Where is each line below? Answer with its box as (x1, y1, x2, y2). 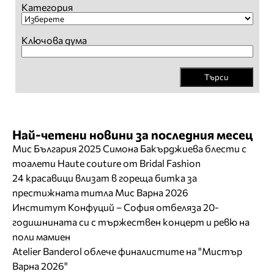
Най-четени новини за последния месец (12, 127, 253, 143)
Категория (21, 1, 73, 13)
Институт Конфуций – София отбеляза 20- (12, 201, 219, 213)
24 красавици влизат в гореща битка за (12, 172, 197, 184)
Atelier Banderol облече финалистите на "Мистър (12, 245, 242, 257)
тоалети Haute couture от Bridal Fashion (12, 157, 201, 169)
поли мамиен (12, 231, 70, 243)
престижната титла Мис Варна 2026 (12, 187, 188, 199)
